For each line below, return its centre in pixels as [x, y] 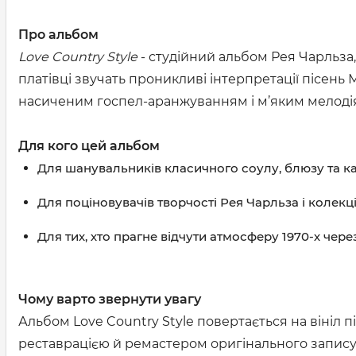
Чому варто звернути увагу [110, 299]
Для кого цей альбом [89, 146]
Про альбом [58, 35]
